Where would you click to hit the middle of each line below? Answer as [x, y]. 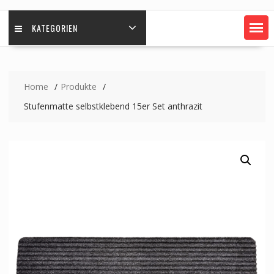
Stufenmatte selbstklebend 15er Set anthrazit [113, 106]
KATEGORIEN [54, 28]
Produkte [78, 87]
